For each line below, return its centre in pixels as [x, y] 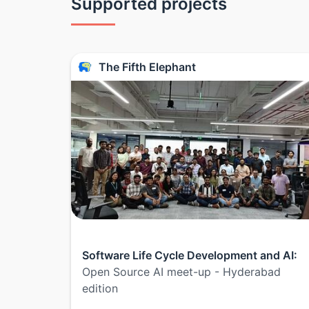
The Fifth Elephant [147, 67]
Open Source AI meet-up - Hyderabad [181, 272]
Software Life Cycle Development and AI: [190, 256]
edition [100, 289]
